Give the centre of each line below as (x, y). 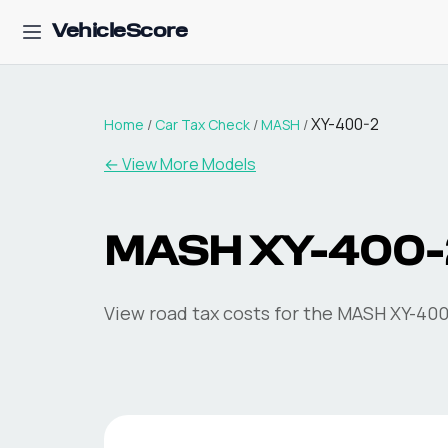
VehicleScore (119, 32)
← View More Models (180, 164)
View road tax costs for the (220, 313)
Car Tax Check (202, 124)
